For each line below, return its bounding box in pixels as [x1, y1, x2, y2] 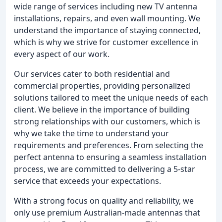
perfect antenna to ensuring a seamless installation [14, 152, 207, 163]
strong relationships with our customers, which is [14, 116, 200, 127]
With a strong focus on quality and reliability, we [14, 195, 194, 206]
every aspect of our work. [14, 49, 110, 59]
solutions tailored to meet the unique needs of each [14, 92, 208, 103]
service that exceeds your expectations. [14, 175, 161, 186]
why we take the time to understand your [14, 128, 169, 139]
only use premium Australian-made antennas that [14, 207, 200, 218]
